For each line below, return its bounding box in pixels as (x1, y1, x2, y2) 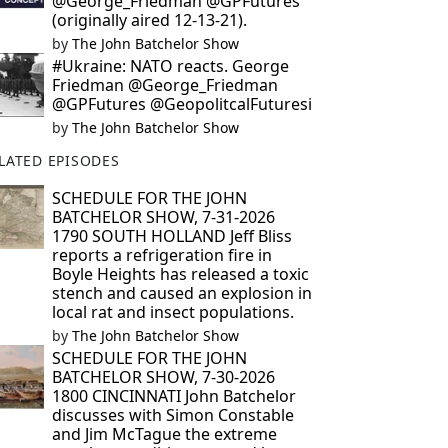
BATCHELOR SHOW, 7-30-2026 (51, 366, 275, 388)
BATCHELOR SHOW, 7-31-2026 (51, 206, 275, 228)
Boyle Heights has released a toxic (51, 263, 309, 285)
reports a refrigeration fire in (51, 244, 272, 266)
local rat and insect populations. (51, 301, 294, 323)
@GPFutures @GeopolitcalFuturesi (51, 93, 312, 115)
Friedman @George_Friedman (51, 74, 278, 96)
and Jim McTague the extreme (51, 423, 277, 445)
